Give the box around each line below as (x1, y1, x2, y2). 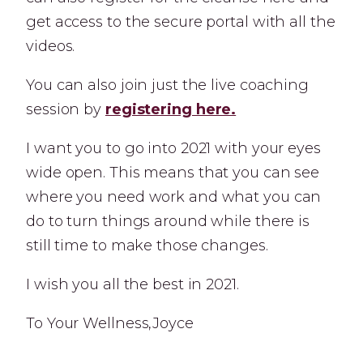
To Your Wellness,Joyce (26, 314, 194, 332)
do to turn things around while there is (26, 212, 310, 230)
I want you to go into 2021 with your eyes (26, 139, 321, 157)
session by (26, 100, 105, 118)
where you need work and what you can (26, 188, 322, 206)
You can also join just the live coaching (26, 76, 309, 94)
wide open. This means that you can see (26, 164, 320, 181)
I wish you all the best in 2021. (26, 275, 239, 293)
